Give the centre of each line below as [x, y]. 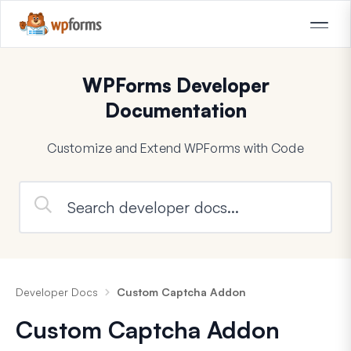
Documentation [175, 110]
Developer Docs [57, 291]
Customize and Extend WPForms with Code [175, 148]
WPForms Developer [175, 85]
